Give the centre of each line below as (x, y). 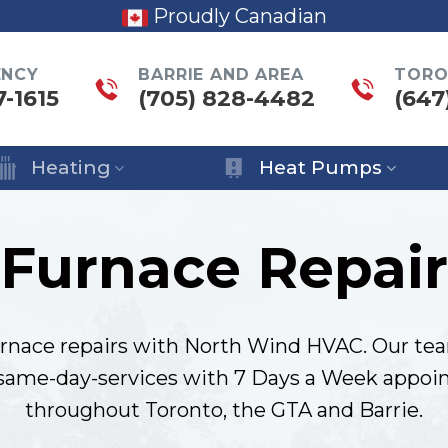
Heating (71, 167)
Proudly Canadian (237, 16)
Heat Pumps (321, 167)
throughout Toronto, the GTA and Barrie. (224, 410)
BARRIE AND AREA (221, 74)
